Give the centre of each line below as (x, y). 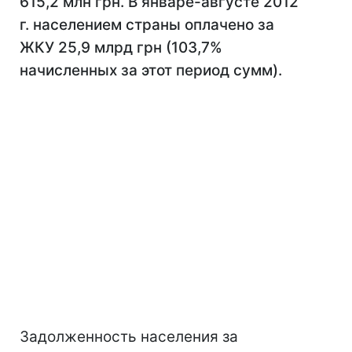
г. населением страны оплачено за (147, 25)
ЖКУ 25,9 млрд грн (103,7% (121, 48)
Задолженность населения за (129, 337)
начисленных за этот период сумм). (151, 70)
